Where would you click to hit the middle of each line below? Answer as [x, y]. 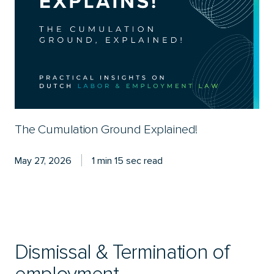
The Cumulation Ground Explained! [106, 129]
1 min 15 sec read [127, 160]
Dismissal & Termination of [122, 252]
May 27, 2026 [43, 160]
